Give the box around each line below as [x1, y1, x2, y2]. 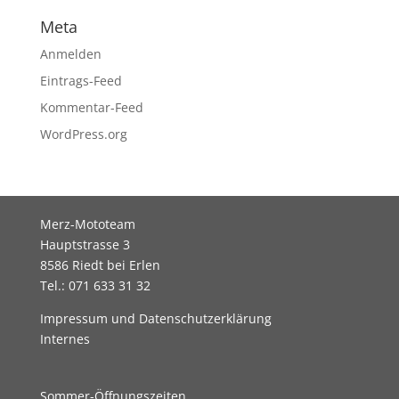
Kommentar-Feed [39, 99, 143, 117]
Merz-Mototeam [39, 216, 135, 233]
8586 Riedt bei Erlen [39, 256, 160, 274]
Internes [39, 330, 90, 348]
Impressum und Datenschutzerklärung [39, 310, 272, 328]
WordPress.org [39, 126, 127, 143]
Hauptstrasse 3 [39, 236, 130, 254]
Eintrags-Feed [39, 72, 122, 90]
